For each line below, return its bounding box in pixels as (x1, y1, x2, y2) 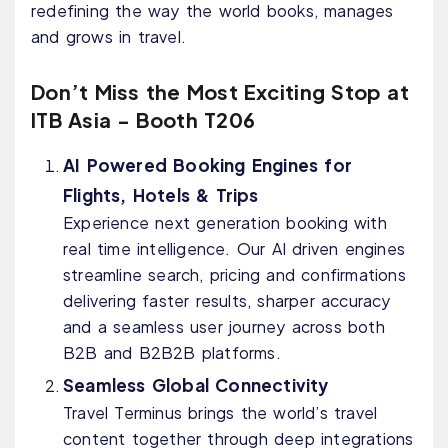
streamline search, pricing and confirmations (63, 264, 406, 286)
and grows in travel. (31, 26, 186, 48)
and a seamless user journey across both (63, 316, 385, 338)
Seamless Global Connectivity (63, 374, 329, 397)
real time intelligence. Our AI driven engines (63, 238, 406, 260)
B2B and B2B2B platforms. (63, 342, 281, 364)
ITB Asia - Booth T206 (31, 107, 256, 133)
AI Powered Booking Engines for (63, 154, 352, 177)
